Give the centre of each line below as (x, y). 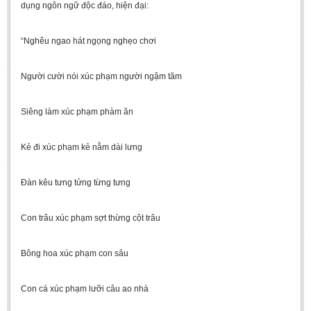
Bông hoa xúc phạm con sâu (75, 253)
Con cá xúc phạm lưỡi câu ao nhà (85, 289)
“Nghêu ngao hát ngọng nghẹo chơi (89, 41)
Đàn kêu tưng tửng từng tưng (76, 183)
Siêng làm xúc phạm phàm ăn (77, 112)
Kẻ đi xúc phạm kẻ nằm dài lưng (82, 147)
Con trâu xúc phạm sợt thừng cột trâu (91, 218)
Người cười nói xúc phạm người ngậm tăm (101, 76)
